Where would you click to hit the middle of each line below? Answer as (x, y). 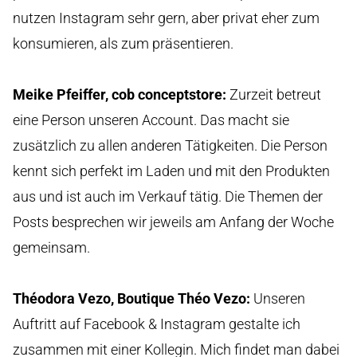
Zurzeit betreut (274, 94)
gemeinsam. (51, 247)
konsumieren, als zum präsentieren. (123, 43)
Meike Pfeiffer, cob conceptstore (118, 94)
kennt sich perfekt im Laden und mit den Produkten (171, 171)
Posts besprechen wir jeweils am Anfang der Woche (173, 222)
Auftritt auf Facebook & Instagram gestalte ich (157, 324)
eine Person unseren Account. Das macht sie (151, 120)
